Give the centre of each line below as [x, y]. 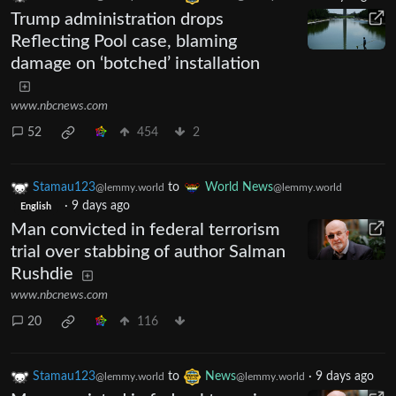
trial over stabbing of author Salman [148, 252]
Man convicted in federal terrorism [145, 230]
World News [239, 188]
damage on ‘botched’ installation [135, 64]
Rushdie [42, 274]
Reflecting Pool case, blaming [124, 42]
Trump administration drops [117, 20]
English [35, 207]
